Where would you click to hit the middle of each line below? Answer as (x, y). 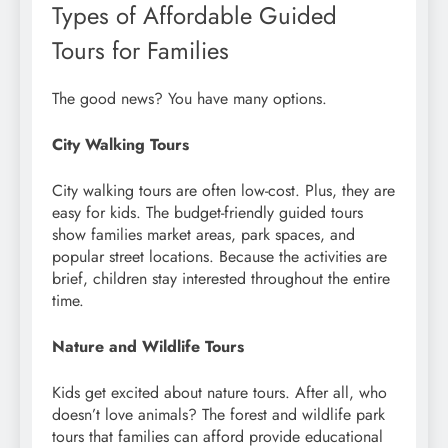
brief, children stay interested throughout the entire (221, 279)
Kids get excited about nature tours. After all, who (219, 393)
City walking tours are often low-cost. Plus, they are (223, 191)
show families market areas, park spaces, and (203, 235)
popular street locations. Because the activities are (219, 257)
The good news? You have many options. (189, 99)
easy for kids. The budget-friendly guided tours (207, 213)
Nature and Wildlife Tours (148, 347)
